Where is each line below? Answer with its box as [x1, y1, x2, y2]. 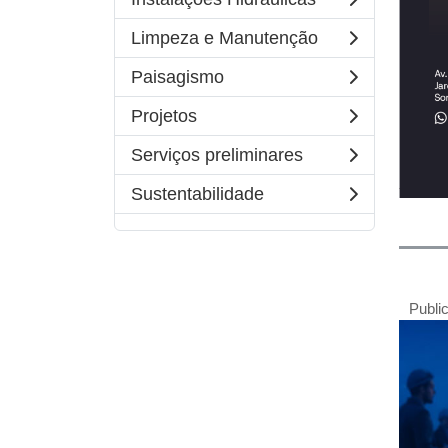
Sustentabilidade [131, 184, 264, 204]
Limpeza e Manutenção [131, 28, 318, 48]
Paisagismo [131, 67, 224, 87]
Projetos [131, 106, 197, 126]
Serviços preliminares [131, 145, 303, 165]
